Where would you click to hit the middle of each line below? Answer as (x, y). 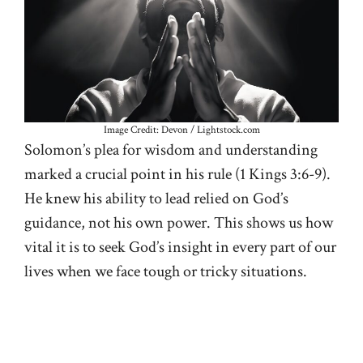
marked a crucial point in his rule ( (132, 174)
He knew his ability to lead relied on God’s (156, 198)
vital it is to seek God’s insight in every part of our (180, 247)
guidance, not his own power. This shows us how (179, 222)
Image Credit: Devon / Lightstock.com (181, 130)
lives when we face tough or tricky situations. (166, 271)
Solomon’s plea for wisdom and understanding (171, 149)
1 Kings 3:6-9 (281, 174)
